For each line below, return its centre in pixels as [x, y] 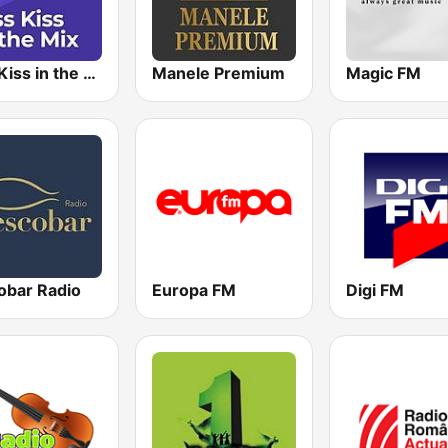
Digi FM [374, 289]
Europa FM [194, 289]
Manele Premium [219, 72]
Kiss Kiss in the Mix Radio [89, 72]
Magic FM [383, 72]
